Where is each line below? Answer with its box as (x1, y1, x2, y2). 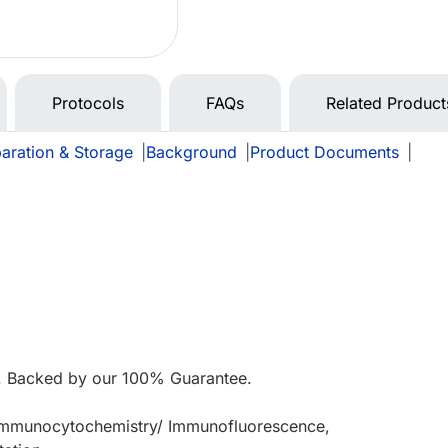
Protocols (52, 93, 124, 114)
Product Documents (250, 142, 399, 163)
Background (146, 142, 237, 163)
